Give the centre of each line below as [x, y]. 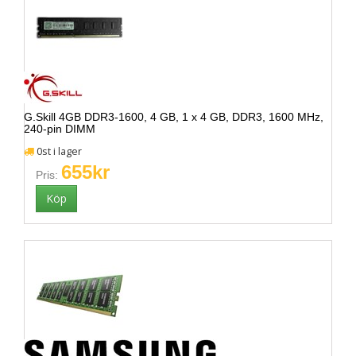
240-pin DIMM [60, 129]
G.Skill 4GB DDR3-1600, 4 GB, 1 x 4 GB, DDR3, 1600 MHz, [174, 117]
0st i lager [58, 151]
